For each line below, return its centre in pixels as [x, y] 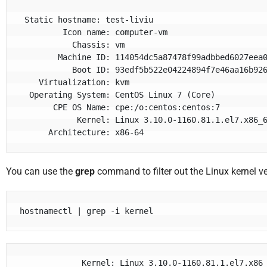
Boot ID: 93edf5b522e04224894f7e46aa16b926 [46, 69]
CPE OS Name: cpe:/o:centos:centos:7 [37, 107]
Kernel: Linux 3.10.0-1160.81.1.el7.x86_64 [49, 119]
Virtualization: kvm [30, 82]
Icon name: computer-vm [41, 32]
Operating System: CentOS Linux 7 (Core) [25, 94]
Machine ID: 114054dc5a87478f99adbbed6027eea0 [39, 57]
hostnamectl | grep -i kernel [87, 211]
